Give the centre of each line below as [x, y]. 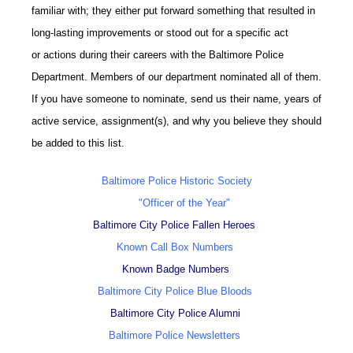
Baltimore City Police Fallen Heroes [174, 225]
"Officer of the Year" [175, 203]
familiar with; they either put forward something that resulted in [173, 10]
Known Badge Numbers [175, 269]
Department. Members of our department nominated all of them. [176, 76]
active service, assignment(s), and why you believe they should [176, 121]
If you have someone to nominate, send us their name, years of [176, 98]
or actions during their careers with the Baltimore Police [158, 54]
